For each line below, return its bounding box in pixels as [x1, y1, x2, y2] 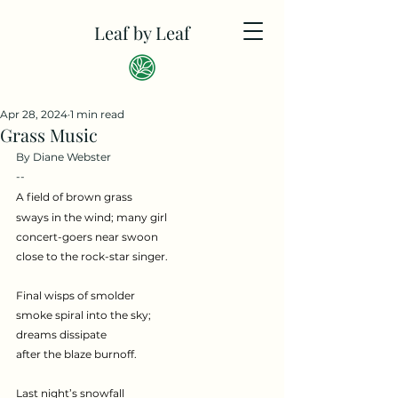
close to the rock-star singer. [16, 250, 168, 263]
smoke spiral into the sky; [16, 308, 151, 322]
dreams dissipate [16, 328, 107, 341]
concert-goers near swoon [16, 230, 158, 243]
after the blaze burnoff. [16, 347, 137, 361]
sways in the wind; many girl [16, 211, 167, 224]
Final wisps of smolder [16, 289, 135, 302]
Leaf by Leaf [94, 20, 190, 44]
